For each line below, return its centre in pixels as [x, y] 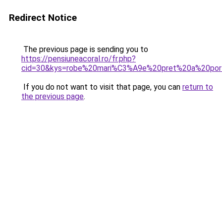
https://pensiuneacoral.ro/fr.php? [79, 59]
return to [198, 87]
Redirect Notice [43, 18]
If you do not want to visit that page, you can [102, 87]
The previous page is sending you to [85, 49]
